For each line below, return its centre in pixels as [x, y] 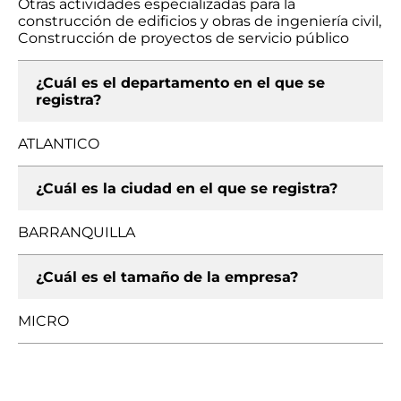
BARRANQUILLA [77, 232]
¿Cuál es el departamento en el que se [180, 83]
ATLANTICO [59, 144]
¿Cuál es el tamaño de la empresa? [167, 277]
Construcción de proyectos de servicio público [183, 38]
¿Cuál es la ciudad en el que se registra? [187, 188]
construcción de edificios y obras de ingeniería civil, [200, 21]
